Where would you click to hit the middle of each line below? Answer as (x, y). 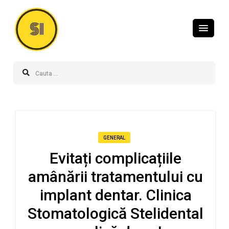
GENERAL (114, 138)
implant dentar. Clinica (116, 195)
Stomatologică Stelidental (116, 213)
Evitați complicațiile (116, 158)
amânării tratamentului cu (116, 176)
